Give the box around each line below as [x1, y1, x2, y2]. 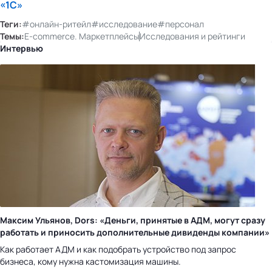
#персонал [157, 18, 204, 30]
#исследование [91, 18, 157, 30]
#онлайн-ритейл [22, 18, 91, 30]
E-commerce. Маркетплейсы [24, 30, 139, 42]
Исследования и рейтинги [140, 30, 245, 42]
